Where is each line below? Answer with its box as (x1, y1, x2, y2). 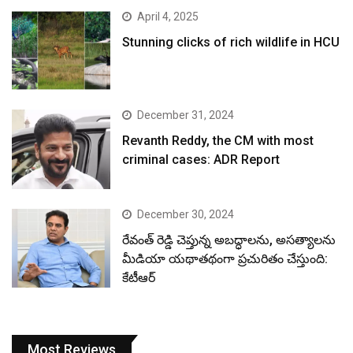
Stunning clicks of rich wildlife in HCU (122, 35, 340, 50)
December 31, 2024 (137, 109, 235, 122)
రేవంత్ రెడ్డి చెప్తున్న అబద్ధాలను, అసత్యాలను (122, 232, 336, 247)
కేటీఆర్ (122, 269, 156, 285)
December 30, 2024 (137, 207, 235, 221)
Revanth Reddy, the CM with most (122, 133, 314, 149)
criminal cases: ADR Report (122, 152, 281, 168)
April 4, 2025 (137, 10, 199, 24)
